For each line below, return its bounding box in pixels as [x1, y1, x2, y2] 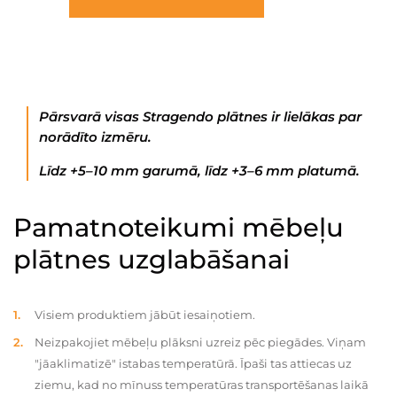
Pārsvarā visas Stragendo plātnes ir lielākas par [39, 108, 362, 125]
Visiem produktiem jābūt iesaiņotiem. [35, 307, 255, 322]
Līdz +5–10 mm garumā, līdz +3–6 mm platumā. [39, 162, 360, 179]
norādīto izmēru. [39, 128, 152, 145]
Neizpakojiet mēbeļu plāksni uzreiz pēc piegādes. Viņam [35, 335, 366, 349]
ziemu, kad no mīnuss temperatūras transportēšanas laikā [35, 378, 369, 392]
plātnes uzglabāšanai [13, 244, 290, 275]
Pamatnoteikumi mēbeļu [13, 212, 344, 243]
